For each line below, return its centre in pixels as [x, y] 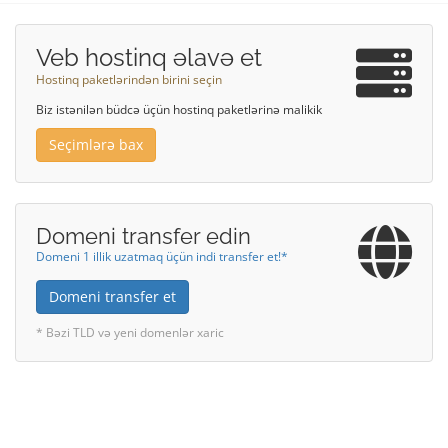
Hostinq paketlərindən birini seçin [129, 79]
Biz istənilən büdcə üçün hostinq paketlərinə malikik [179, 109]
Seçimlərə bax [96, 144]
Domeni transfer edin [143, 236]
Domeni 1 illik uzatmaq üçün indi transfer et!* [162, 256]
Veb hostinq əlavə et [149, 57]
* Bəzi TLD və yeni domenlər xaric [130, 332]
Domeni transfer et [112, 296]
